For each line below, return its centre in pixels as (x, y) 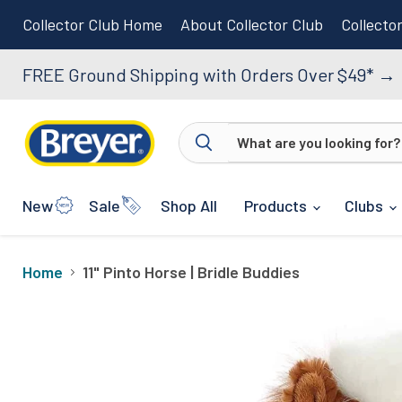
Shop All (189, 205)
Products (277, 205)
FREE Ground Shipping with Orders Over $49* (200, 74)
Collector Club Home (92, 24)
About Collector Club (252, 24)
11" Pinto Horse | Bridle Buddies (191, 272)
